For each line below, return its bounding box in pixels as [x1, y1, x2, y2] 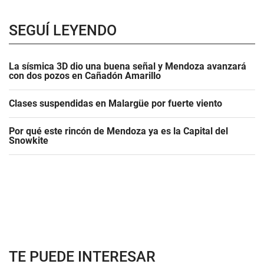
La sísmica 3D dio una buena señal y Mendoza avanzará [9, 61, 246, 72]
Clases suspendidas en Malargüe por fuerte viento [9, 98, 222, 109]
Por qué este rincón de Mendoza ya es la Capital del [9, 126, 228, 137]
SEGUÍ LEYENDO [9, 22, 117, 39]
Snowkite [9, 135, 48, 146]
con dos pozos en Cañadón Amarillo [9, 70, 161, 81]
